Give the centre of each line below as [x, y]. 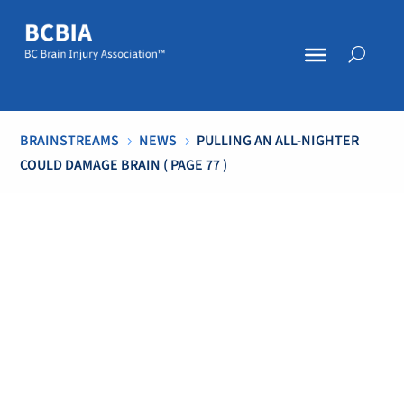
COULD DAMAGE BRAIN [91, 165]
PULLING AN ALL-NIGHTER [278, 141]
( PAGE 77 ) [194, 165]
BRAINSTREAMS [70, 141]
